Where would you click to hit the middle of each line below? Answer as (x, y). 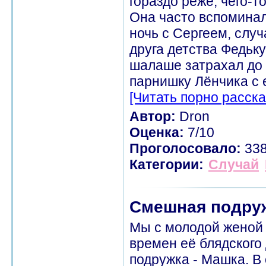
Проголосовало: (185, 148)
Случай (234, 164)
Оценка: (157, 132)
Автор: (153, 116)
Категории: (167, 164)
